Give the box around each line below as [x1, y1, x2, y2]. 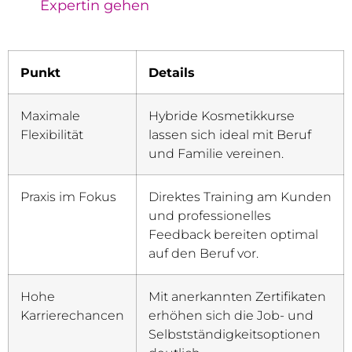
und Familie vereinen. [148, 145, 284, 161]
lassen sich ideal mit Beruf [148, 126, 311, 142]
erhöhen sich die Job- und [148, 306, 313, 323]
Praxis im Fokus [20, 188, 116, 204]
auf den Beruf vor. [148, 244, 258, 261]
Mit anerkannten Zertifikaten [148, 288, 326, 304]
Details [148, 64, 195, 80]
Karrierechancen [20, 306, 124, 323]
